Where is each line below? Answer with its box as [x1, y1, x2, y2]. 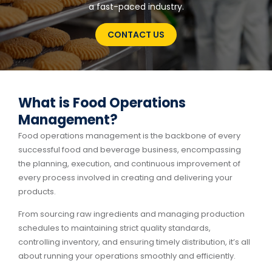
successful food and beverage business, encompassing [18, 144, 241, 155]
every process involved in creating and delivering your [18, 172, 233, 183]
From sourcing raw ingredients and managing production [18, 208, 245, 220]
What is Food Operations [18, 93, 186, 112]
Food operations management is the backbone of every [18, 130, 240, 141]
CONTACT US [107, 29, 165, 41]
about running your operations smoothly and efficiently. [18, 250, 236, 262]
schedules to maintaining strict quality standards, [18, 222, 211, 234]
